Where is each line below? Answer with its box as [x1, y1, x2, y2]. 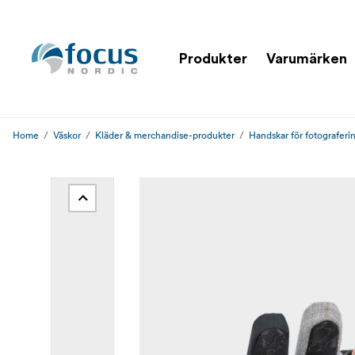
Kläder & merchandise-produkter [95, 129, 235, 141]
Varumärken [266, 51, 347, 66]
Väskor [53, 129, 81, 141]
